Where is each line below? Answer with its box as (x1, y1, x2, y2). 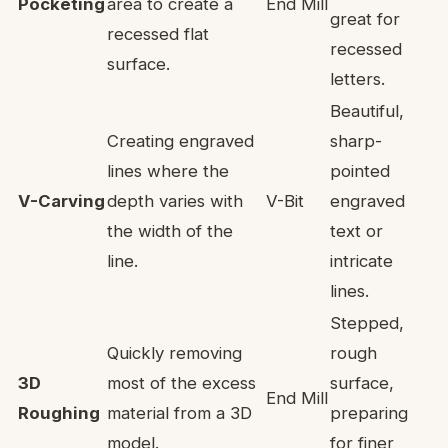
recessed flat (107, 23, 209, 44)
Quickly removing (107, 342, 242, 363)
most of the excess (107, 372, 256, 393)
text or (330, 220, 383, 241)
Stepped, (330, 312, 404, 333)
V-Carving (18, 190, 105, 211)
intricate (330, 250, 393, 271)
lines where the (107, 160, 229, 181)
